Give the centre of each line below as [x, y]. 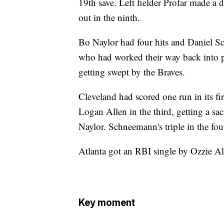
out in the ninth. [109, 17]
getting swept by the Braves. [132, 72]
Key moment [107, 203]
